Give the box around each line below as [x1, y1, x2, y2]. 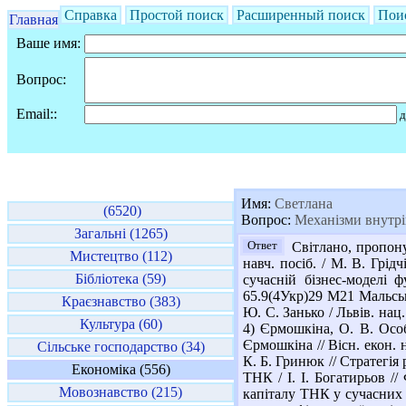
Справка [64, 7, 117, 23]
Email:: [16, 106, 57, 121]
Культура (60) [79, 316, 162, 332]
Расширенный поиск [237, 7, 365, 23]
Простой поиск [130, 7, 224, 23]
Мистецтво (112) [69, 248, 172, 264]
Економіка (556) [71, 362, 170, 377]
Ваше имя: [16, 35, 81, 51]
